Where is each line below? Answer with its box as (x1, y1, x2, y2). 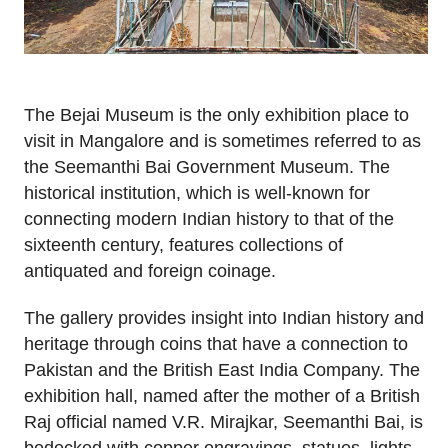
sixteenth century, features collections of (24, 234, 343, 255)
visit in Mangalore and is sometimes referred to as (24, 130, 421, 151)
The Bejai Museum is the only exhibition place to (24, 104, 409, 125)
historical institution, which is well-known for (24, 182, 370, 203)
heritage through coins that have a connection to (24, 333, 408, 354)
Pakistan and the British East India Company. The (24, 359, 420, 380)
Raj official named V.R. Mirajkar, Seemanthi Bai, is (24, 411, 423, 432)
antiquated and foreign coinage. (24, 260, 276, 281)
